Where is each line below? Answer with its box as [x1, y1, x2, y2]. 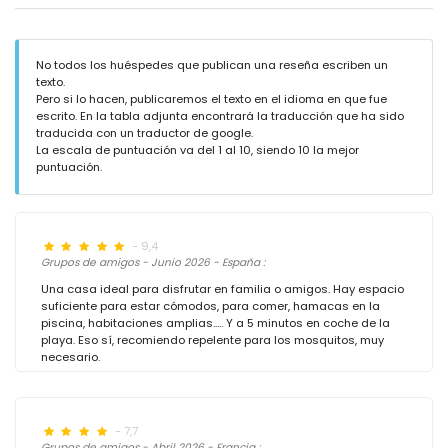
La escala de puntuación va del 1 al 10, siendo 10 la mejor [36, 142, 359, 158]
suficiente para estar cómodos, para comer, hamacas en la [41, 298, 380, 314]
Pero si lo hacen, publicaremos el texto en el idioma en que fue [36, 91, 387, 107]
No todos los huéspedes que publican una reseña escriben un [36, 57, 388, 73]
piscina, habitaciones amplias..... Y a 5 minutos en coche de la [41, 315, 390, 331]
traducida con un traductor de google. [36, 125, 253, 141]
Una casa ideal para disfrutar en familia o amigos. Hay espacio [41, 281, 404, 297]
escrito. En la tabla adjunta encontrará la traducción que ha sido [36, 108, 404, 124]
